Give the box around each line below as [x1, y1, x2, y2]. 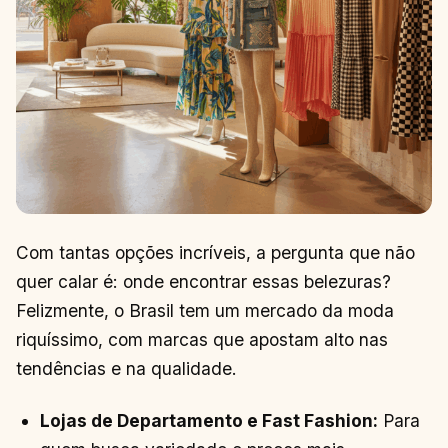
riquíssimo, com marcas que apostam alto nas [16, 329, 388, 351]
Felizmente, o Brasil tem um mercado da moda [16, 300, 394, 322]
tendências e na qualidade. [16, 358, 237, 380]
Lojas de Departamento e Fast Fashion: [40, 409, 379, 431]
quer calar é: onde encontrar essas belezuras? [16, 271, 391, 293]
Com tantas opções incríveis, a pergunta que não [16, 242, 415, 264]
